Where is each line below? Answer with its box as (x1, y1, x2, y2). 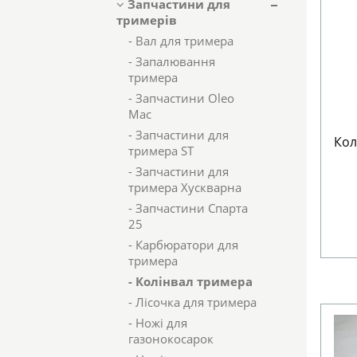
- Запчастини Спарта (128, 200, 248, 216)
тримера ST (128, 143, 194, 159)
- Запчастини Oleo (128, 90, 234, 106)
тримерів (116, 12, 177, 28)
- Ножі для (128, 315, 187, 331)
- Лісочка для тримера (128, 294, 257, 310)
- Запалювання (128, 53, 215, 69)
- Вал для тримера (128, 33, 233, 49)
